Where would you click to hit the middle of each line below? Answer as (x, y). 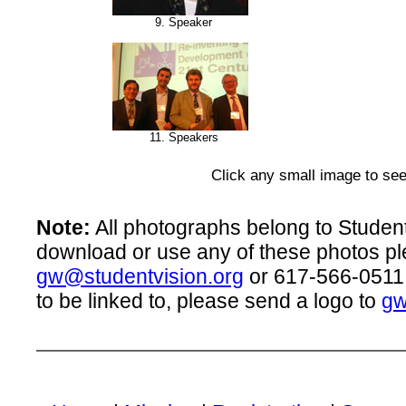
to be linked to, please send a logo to (209, 300)
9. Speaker (184, 23)
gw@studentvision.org (140, 276)
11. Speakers (184, 138)
